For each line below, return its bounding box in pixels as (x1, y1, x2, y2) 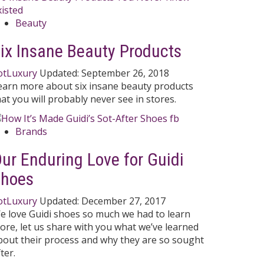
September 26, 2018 (81, 66, 169, 80)
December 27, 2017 (81, 194, 166, 208)
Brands (15, 125, 47, 138)
